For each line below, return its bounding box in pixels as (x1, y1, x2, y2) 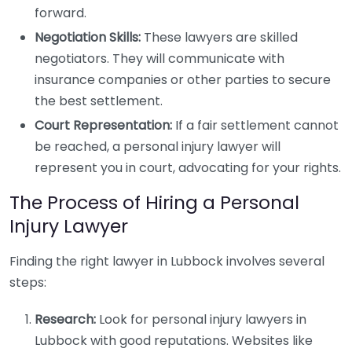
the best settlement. (35, 92, 163, 110)
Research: (35, 310, 96, 328)
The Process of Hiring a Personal (9, 189, 299, 215)
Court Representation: (35, 116, 172, 134)
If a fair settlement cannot (172, 116, 339, 134)
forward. (35, 4, 86, 22)
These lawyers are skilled (141, 28, 298, 46)
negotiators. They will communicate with (35, 49, 284, 68)
